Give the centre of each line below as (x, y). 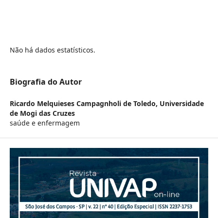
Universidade (182, 104)
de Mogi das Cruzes (42, 113)
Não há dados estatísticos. (52, 50)
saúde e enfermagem (45, 123)
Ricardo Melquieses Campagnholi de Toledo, (84, 104)
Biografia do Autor (45, 82)
